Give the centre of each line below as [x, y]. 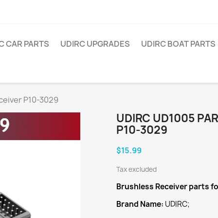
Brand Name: [140, 204]
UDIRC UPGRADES [95, 44]
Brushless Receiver [152, 187]
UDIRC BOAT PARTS [178, 44]
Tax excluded [136, 169]
